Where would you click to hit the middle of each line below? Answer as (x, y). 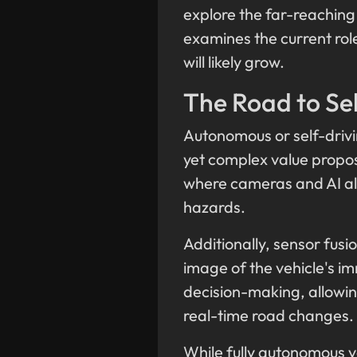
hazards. (216, 207)
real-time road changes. (269, 316)
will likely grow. (234, 62)
